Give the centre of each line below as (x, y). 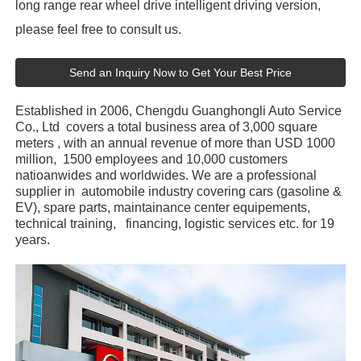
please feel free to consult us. (99, 29)
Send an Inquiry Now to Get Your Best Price (180, 72)
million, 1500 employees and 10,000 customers (152, 159)
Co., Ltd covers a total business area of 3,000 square (167, 127)
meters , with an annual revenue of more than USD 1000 (176, 143)
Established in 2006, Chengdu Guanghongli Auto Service (180, 110)
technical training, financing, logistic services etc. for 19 (175, 223)
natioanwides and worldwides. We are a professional (166, 175)
